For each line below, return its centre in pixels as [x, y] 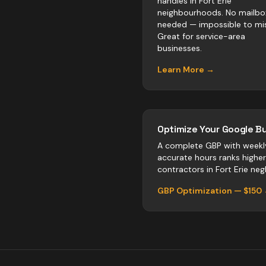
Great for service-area [201, 36]
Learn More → [186, 69]
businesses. [180, 48]
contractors [181, 169]
